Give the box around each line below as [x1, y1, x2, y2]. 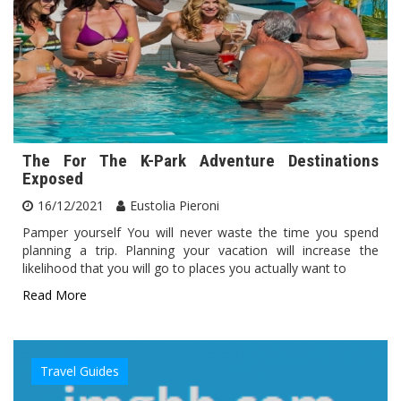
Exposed [22, 167, 83, 189]
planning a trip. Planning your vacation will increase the [22, 241, 379, 259]
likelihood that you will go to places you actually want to [22, 259, 346, 277]
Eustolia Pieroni [130, 196, 219, 214]
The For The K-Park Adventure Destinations [22, 149, 379, 171]
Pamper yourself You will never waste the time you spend [22, 223, 379, 241]
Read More [22, 286, 87, 303]
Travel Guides [40, 362, 119, 380]
